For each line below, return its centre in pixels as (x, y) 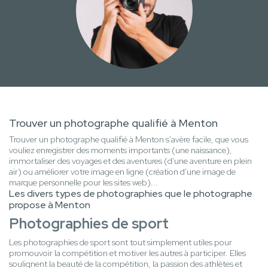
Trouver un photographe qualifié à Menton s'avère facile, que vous (129, 140)
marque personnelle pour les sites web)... (83, 183)
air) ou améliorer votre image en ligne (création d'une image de (122, 172)
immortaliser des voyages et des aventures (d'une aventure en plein (130, 161)
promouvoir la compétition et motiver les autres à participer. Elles (127, 253)
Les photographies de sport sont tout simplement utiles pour (121, 243)
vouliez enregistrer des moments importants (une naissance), (121, 150)
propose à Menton (50, 205)
